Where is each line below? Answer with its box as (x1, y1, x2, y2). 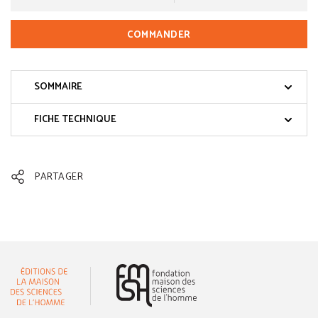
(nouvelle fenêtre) (197, 263, 278, 283)
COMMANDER (127, 27, 191, 44)
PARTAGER (32, 169, 83, 186)
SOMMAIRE (34, 79, 82, 96)
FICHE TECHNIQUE (34, 111, 116, 128)
